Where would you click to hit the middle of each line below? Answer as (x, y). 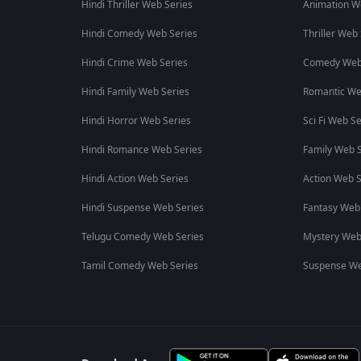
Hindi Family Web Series (135, 92)
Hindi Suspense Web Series (142, 208)
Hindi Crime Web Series (134, 63)
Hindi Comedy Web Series (139, 34)
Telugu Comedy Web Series (142, 237)
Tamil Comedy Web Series (139, 266)
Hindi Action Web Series (135, 179)
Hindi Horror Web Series (136, 121)
